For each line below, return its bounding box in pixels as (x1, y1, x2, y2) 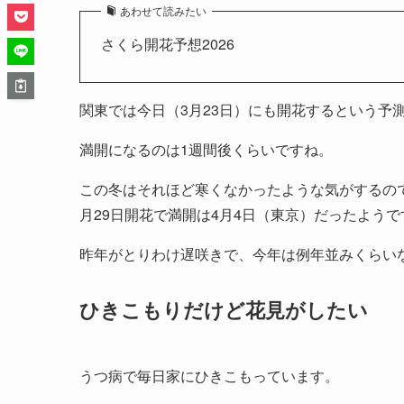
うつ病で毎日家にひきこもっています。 (79, 365, 339, 387)
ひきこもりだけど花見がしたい (79, 294, 368, 324)
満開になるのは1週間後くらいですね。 (79, 138, 333, 160)
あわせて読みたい (120, 2, 207, 18)
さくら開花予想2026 (101, 32, 234, 54)
